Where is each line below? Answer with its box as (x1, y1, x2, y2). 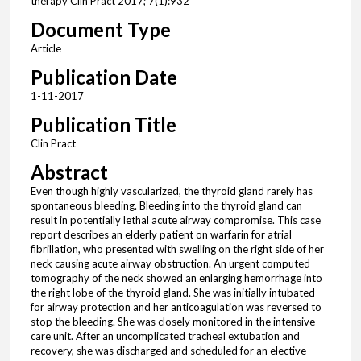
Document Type (30, 18, 171, 42)
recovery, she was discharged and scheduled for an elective (30, 344, 306, 358)
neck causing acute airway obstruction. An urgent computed (30, 257, 310, 271)
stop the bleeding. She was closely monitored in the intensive (30, 315, 315, 329)
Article (30, 42, 61, 56)
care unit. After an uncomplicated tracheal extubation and (30, 330, 300, 343)
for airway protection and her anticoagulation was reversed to (30, 301, 322, 314)
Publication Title (30, 113, 176, 137)
